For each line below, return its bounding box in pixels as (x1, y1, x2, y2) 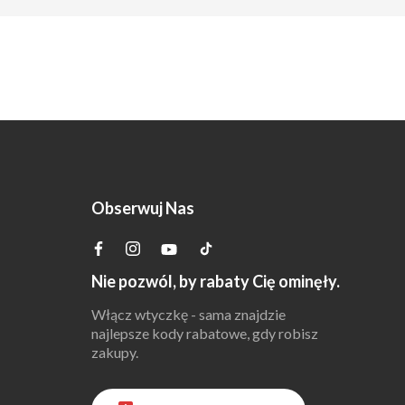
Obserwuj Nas (90, 198, 194, 218)
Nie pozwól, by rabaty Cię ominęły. (90, 271, 340, 291)
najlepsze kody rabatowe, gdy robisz (90, 325, 318, 342)
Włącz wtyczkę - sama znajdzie (90, 306, 286, 323)
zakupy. (90, 344, 138, 361)
